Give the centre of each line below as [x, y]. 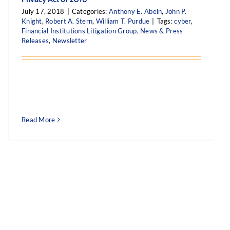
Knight [32, 21]
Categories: [90, 11]
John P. [176, 11]
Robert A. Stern [69, 21]
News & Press [162, 31]
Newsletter [70, 41]
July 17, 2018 [43, 11]
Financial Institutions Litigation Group [79, 31]
